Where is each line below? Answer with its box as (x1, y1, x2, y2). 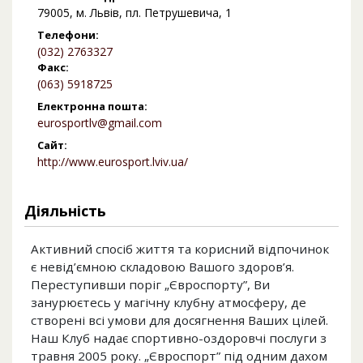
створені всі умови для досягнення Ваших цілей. (31, 312, 328, 329)
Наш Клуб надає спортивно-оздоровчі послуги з (31, 330, 327, 347)
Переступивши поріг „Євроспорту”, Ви (31, 276, 270, 293)
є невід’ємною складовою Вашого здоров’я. (31, 258, 294, 275)
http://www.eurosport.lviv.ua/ (37, 154, 188, 170)
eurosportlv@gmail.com (37, 115, 162, 131)
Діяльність (24, 201, 106, 221)
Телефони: (37, 28, 99, 43)
